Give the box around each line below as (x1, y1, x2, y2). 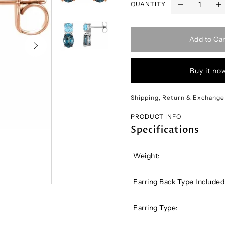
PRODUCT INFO (131, 113, 182, 121)
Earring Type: (133, 203, 178, 212)
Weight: (133, 151, 160, 160)
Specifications (131, 123, 200, 136)
